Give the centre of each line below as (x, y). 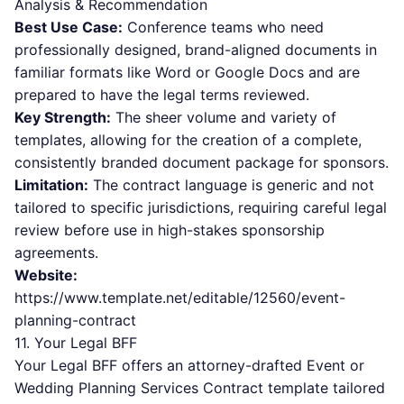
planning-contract (75, 320)
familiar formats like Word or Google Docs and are (187, 72)
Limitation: (51, 185)
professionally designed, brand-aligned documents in (196, 50)
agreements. (56, 252)
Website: (46, 275)
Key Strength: (63, 117)
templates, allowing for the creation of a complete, (188, 140)
